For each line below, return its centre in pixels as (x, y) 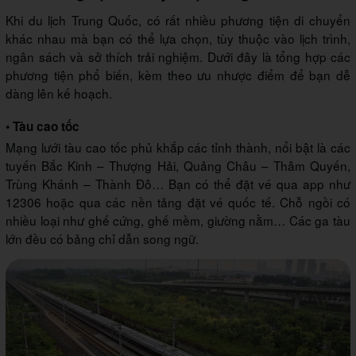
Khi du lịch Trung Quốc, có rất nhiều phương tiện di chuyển (178, 19)
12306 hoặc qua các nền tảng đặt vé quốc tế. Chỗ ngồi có (178, 201)
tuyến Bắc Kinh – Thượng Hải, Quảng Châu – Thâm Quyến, (178, 165)
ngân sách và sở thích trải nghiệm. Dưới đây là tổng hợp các (178, 56)
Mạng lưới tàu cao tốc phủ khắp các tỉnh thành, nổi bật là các (178, 147)
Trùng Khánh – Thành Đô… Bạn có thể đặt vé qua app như (178, 183)
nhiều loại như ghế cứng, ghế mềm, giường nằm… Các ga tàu (178, 220)
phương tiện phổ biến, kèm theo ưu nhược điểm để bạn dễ (178, 74)
